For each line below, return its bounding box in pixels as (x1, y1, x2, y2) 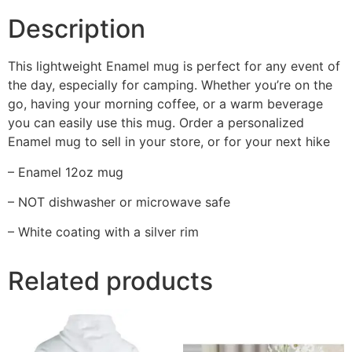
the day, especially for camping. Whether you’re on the (8, 77, 332, 93)
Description (8, 13, 145, 45)
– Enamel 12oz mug (8, 163, 123, 180)
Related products (8, 266, 213, 297)
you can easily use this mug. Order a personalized (8, 115, 304, 131)
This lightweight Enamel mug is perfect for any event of (8, 58, 340, 75)
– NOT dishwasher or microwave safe (8, 194, 230, 211)
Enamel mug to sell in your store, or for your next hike (8, 134, 330, 150)
